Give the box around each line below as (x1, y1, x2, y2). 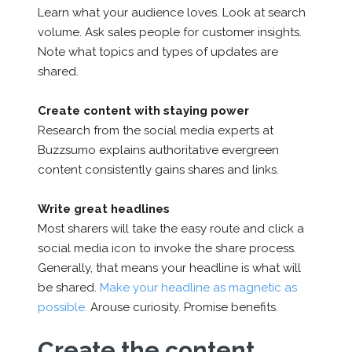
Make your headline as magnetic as (99, 280, 297, 295)
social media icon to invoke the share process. (37, 240, 296, 255)
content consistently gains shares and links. (37, 162, 279, 177)
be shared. (37, 280, 100, 295)
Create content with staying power (37, 103, 249, 118)
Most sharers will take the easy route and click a (37, 221, 304, 236)
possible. (37, 299, 87, 314)
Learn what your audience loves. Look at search (37, 5, 306, 20)
